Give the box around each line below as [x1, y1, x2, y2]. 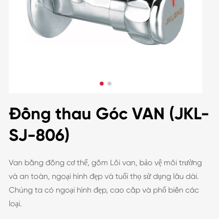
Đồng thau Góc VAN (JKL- [8, 104, 209, 124]
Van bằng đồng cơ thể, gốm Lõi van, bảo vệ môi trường [8, 158, 202, 167]
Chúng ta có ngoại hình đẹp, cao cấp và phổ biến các [8, 185, 199, 195]
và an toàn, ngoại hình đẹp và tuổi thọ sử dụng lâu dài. [8, 172, 199, 181]
